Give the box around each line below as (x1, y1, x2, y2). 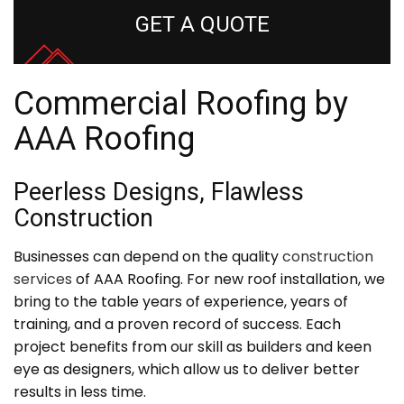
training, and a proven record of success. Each (14, 314, 341, 335)
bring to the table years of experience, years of (14, 291, 348, 313)
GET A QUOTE (134, 12, 270, 38)
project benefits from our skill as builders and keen (14, 336, 372, 358)
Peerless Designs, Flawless (14, 178, 304, 207)
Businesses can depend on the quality (14, 246, 282, 268)
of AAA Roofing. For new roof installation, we (72, 269, 385, 290)
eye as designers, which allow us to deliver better (14, 359, 360, 381)
